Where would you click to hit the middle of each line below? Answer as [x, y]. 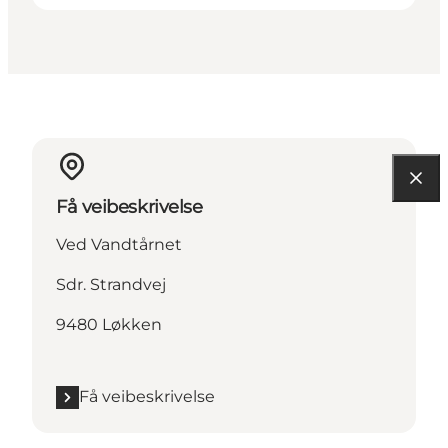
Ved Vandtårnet [119, 245]
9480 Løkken [109, 325]
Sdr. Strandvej [111, 285]
